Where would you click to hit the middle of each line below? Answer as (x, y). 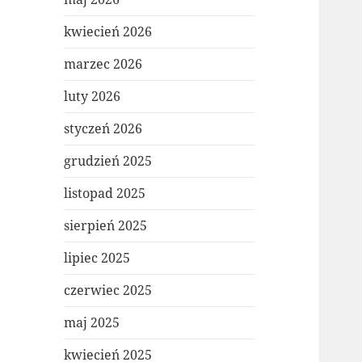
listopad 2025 (105, 194)
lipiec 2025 (97, 258)
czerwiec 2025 (108, 290)
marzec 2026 (103, 64)
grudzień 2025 (108, 161)
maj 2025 (92, 323)
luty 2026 (93, 97)
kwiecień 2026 (108, 32)
